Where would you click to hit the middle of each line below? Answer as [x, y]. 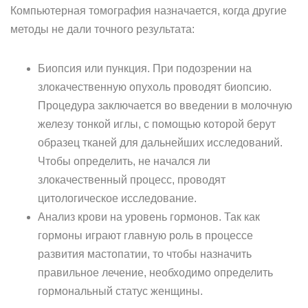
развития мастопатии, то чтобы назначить [145, 254]
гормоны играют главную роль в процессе [145, 235]
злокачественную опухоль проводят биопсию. [155, 87]
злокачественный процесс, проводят [132, 180]
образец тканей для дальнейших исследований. [160, 143]
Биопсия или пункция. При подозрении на [145, 68]
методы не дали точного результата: [102, 29]
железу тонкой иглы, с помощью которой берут [157, 124]
